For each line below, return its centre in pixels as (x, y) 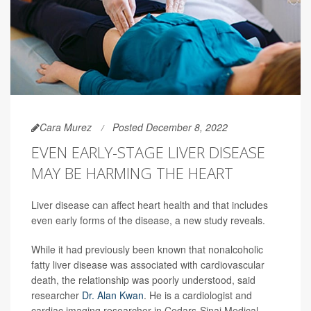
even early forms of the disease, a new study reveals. (148, 220)
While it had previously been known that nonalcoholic (147, 250)
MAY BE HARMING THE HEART (132, 173)
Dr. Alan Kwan (113, 295)
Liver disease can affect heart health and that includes (150, 205)
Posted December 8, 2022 (170, 127)
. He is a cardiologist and (198, 295)
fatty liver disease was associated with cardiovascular (148, 265)
